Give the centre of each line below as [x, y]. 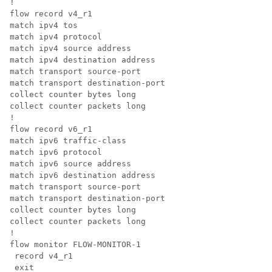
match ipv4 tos [44, 25]
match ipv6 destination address [83, 175]
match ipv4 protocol [56, 37]
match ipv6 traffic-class [68, 141]
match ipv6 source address [70, 164]
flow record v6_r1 [51, 129]
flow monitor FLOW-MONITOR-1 [75, 245]
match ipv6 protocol [56, 152]
